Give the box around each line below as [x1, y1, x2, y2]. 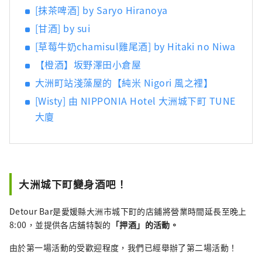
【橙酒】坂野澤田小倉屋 [35, 57, 142, 72]
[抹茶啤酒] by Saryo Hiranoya [35, 3, 168, 18]
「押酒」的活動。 [111, 219, 179, 231]
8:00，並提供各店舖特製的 [9, 219, 111, 231]
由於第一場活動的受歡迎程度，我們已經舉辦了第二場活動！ [9, 242, 237, 254]
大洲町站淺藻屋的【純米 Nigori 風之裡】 [35, 75, 213, 90]
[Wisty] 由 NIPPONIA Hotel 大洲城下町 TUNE [35, 94, 236, 108]
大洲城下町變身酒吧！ [19, 177, 127, 192]
